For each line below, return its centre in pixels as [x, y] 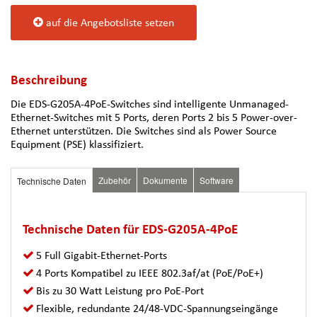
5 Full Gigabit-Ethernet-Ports [102, 255]
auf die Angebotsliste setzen [110, 22]
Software [217, 180]
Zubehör [115, 180]
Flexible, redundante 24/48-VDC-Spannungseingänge [157, 308]
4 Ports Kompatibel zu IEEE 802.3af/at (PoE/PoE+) [150, 272]
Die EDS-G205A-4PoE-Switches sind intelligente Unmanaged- [150, 103]
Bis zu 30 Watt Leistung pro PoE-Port [120, 290]
